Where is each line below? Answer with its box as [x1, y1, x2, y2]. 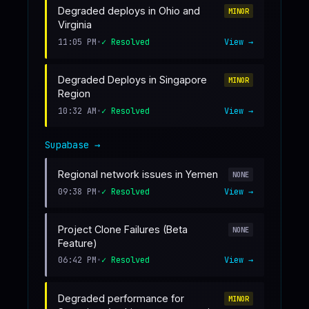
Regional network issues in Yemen [58, 168, 218, 180]
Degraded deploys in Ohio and [58, 5, 200, 17]
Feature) [58, 237, 97, 249]
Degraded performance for [58, 292, 184, 304]
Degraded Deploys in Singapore [58, 74, 207, 86]
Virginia [58, 19, 92, 31]
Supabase [45, 139, 89, 152]
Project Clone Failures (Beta [58, 223, 188, 235]
